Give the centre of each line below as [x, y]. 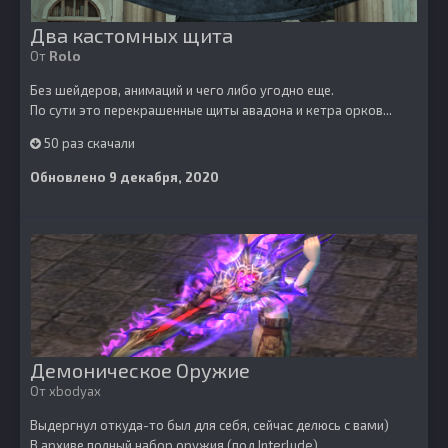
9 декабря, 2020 [164, 177]
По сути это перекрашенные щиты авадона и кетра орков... [211, 110]
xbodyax [75, 391]
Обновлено [69, 177]
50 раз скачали [88, 143]
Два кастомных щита [131, 35]
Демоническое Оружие [140, 370]
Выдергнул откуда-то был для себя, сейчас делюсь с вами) [209, 425]
